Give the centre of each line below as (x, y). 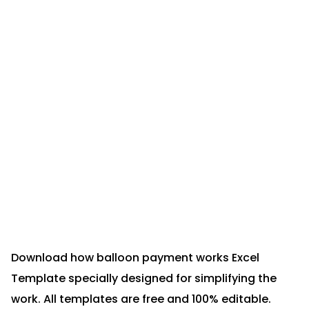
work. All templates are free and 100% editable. (141, 299)
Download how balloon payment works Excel (135, 258)
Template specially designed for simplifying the (144, 278)
